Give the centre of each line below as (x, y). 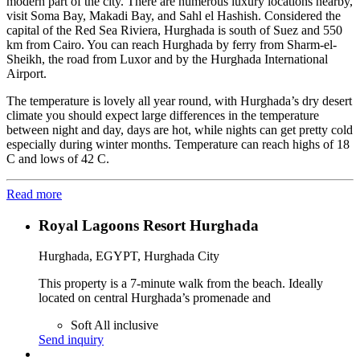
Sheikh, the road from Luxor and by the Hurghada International (167, 59)
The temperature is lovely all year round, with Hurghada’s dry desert (179, 101)
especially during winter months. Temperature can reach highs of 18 (178, 144)
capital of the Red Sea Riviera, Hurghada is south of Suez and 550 (174, 30)
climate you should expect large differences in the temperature (163, 115)
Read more (34, 194)
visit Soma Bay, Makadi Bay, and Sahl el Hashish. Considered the (174, 16)
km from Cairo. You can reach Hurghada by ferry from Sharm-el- (172, 45)
